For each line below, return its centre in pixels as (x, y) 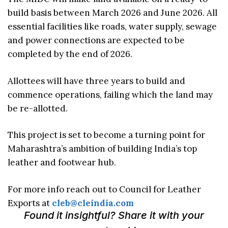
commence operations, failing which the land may (110, 94)
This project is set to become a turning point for (106, 135)
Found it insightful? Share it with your (114, 216)
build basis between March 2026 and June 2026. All (112, 13)
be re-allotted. (38, 108)
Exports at (30, 203)
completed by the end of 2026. (70, 54)
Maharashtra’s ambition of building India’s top (102, 149)
